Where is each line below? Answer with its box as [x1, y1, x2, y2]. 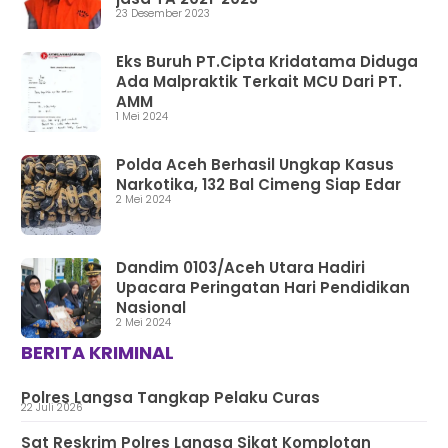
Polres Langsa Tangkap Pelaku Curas [20, 387, 320, 409]
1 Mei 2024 [142, 109, 168, 125]
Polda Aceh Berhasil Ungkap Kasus [115, 154, 394, 176]
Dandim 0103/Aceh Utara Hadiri [115, 257, 365, 279]
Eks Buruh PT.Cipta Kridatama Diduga [115, 51, 196, 73]
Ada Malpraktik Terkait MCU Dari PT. [115, 71, 402, 93]
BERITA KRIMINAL [20, 340, 174, 366]
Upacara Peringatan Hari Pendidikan [115, 277, 410, 299]
